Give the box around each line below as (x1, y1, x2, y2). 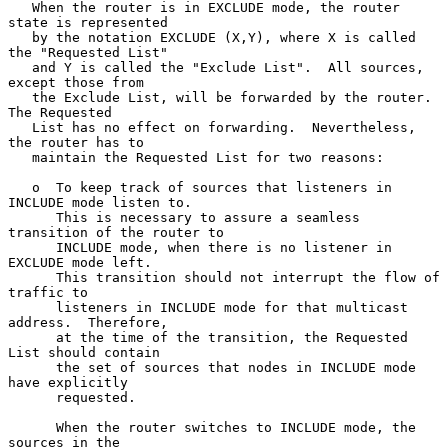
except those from (8, 74, 144, 90)
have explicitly (8, 374, 128, 390)
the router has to (8, 134, 144, 150)
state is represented (8, 14, 168, 30)
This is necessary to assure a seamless (8, 209, 56, 225)
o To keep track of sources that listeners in (8, 179, 32, 195)
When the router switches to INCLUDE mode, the (8, 419, 56, 435)
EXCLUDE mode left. (8, 254, 152, 270)
